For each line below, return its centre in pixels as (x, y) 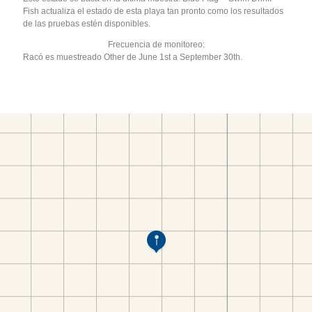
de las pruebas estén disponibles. (87, 23)
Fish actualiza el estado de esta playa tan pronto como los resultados (154, 11)
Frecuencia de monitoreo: (156, 44)
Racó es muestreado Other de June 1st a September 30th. (133, 57)
